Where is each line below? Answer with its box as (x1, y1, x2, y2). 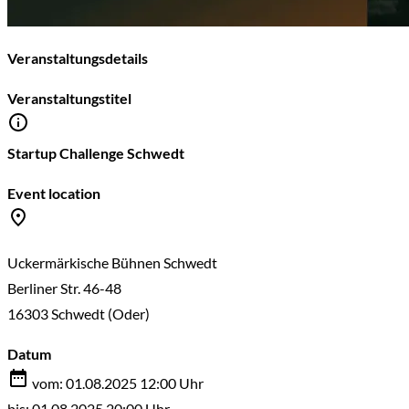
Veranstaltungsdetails (7, 49, 148, 68)
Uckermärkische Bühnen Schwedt (7, 254, 217, 272)
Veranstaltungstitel (7, 89, 131, 108)
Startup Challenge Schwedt (7, 144, 184, 163)
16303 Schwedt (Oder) (7, 305, 150, 323)
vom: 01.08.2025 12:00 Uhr (29, 374, 204, 393)
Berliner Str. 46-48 (7, 279, 121, 298)
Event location (7, 184, 100, 203)
